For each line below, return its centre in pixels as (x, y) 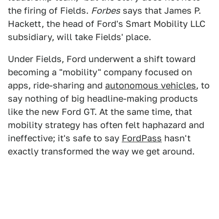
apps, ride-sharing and (56, 85)
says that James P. (161, 11)
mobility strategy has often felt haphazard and (106, 125)
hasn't (176, 138)
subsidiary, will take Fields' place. (79, 37)
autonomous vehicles (151, 85)
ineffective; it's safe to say (65, 138)
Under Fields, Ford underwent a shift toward (102, 59)
